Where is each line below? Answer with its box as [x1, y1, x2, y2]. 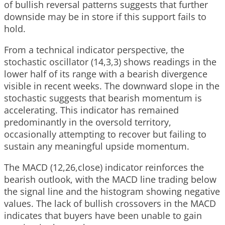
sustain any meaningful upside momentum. [4, 140, 189, 152]
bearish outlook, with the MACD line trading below [4, 173, 216, 185]
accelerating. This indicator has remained [4, 103, 179, 116]
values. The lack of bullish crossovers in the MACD [4, 197, 216, 209]
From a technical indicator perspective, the [4, 43, 184, 56]
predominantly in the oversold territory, [4, 116, 171, 128]
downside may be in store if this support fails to [4, 10, 206, 23]
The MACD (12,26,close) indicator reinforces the [4, 161, 204, 173]
